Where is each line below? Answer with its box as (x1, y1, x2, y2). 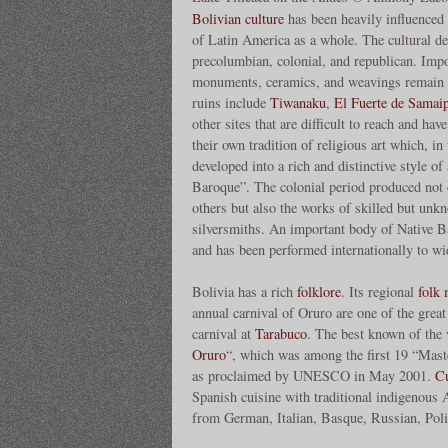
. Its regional (341, 282, 418, 302)
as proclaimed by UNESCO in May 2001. (192, 366, 435, 386)
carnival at (192, 324, 255, 344)
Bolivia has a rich (192, 282, 297, 302)
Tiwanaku (270, 93, 326, 113)
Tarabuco (255, 324, 307, 344)
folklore (297, 282, 341, 302)
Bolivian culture (192, 9, 284, 29)
